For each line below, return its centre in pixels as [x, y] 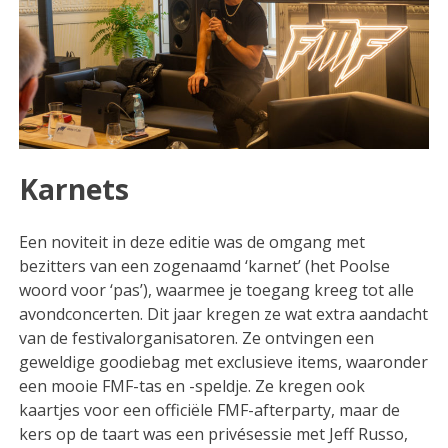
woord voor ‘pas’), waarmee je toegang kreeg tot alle [217, 289]
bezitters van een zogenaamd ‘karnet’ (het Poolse [205, 265]
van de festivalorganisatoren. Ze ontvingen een [197, 337]
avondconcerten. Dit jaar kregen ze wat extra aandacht [224, 313]
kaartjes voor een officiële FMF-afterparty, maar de [210, 409]
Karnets [74, 188]
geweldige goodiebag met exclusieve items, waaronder [224, 361]
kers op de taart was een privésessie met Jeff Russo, [214, 433]
